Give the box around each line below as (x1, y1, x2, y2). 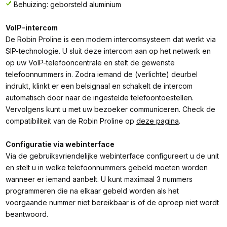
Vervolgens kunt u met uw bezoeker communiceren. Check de (5, 105, 215, 114)
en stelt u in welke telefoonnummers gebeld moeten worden (5, 163, 208, 172)
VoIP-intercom (5, 23, 58, 32)
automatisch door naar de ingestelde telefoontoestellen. (5, 93, 194, 102)
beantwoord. (5, 210, 48, 219)
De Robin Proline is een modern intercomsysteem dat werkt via (5, 35, 216, 44)
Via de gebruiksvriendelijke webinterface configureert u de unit (5, 152, 219, 161)
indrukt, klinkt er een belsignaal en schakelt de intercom (5, 82, 193, 91)
